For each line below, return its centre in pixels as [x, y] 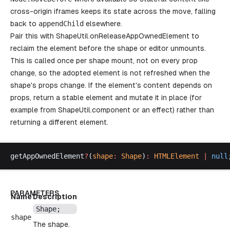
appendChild [61, 24]
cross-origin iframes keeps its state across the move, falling [113, 11]
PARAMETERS [35, 193]
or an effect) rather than [172, 110]
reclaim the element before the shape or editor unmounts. [108, 48]
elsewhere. [103, 24]
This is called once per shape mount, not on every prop [104, 61]
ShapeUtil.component [94, 110]
